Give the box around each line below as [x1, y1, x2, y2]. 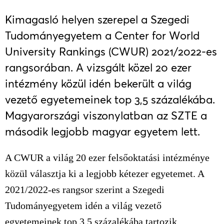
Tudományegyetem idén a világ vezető [5, 200, 161, 211]
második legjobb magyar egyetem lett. [5, 125, 200, 138]
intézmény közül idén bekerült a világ [5, 77, 191, 90]
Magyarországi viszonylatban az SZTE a [5, 109, 207, 122]
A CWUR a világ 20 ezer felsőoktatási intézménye [5, 152, 209, 163]
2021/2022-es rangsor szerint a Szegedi [5, 184, 164, 195]
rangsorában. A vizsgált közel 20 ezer [5, 61, 191, 74]
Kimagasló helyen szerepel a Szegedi [5, 13, 189, 26]
